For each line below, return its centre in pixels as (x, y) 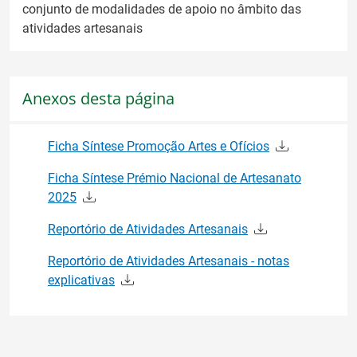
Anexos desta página (98, 99)
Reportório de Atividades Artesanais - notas (169, 261)
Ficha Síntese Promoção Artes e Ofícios (159, 146)
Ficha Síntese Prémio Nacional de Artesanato (175, 178)
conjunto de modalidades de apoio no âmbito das (162, 10)
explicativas (81, 280)
